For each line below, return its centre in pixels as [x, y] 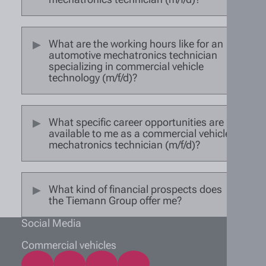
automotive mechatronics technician [133, 55]
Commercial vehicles [69, 245]
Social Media [51, 223]
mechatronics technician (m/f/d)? [124, 144]
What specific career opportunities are [136, 122]
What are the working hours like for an [136, 43]
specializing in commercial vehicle [126, 66]
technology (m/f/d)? [93, 77]
